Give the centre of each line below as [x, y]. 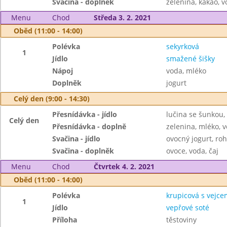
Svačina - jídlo [77, 139]
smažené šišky [190, 59]
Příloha [65, 220]
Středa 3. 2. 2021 [122, 17]
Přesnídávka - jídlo [85, 114]
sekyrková [182, 46]
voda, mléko [186, 71]
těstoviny [181, 220]
